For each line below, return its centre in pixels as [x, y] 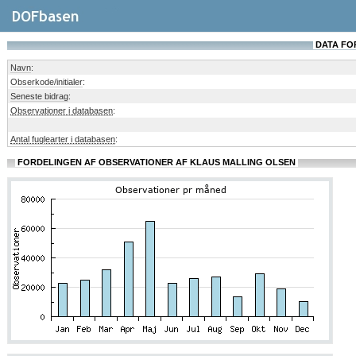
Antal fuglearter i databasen [63, 139]
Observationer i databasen [62, 110]
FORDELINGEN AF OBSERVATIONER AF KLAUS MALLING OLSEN [157, 162]
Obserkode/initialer [46, 82]
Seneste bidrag [39, 96]
